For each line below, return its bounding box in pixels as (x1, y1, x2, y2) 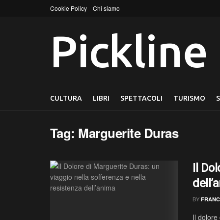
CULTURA (50, 94, 82, 102)
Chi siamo (93, 4, 120, 12)
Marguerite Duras (78, 124, 179, 142)
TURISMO (173, 94, 205, 102)
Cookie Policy (50, 4, 87, 12)
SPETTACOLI (120, 94, 163, 102)
